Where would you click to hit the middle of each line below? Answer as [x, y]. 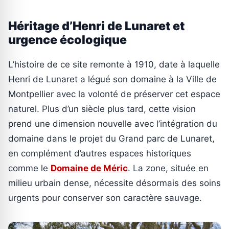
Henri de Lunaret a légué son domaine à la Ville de [112, 79]
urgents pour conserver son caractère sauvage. [105, 198]
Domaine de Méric [89, 168]
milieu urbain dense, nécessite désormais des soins [114, 183]
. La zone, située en [168, 168]
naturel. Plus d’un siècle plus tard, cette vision [102, 109]
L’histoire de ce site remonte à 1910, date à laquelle [114, 65]
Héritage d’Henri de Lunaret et [96, 26]
